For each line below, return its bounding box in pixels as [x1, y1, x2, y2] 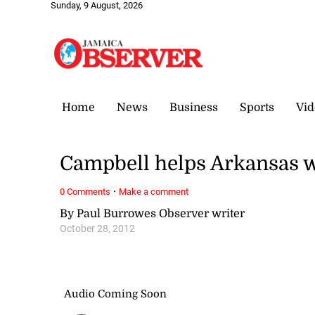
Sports [240, 101, 274, 114]
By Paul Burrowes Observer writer [60, 207, 245, 220]
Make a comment [119, 186, 189, 197]
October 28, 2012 [60, 222, 136, 235]
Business [169, 101, 218, 114]
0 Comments [60, 186, 111, 197]
